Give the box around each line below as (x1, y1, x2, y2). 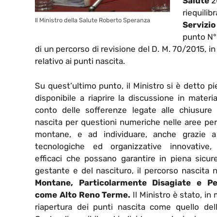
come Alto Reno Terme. (35, 189, 131, 200)
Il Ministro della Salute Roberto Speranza (35, 16, 150, 24)
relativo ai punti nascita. (35, 56, 125, 66)
